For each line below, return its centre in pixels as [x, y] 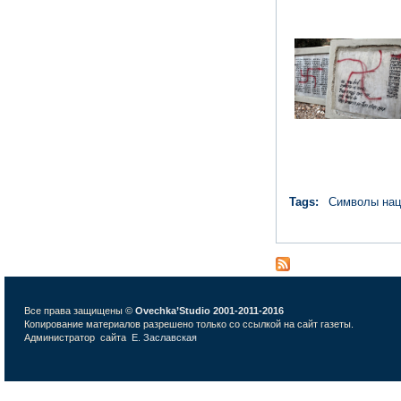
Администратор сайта [78, 337]
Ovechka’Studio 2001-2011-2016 [209, 310]
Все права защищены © [78, 310]
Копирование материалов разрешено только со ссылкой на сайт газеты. [189, 324]
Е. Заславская [166, 337]
